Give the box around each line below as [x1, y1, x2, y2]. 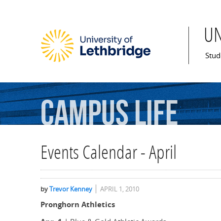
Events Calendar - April [40, 145, 177, 164]
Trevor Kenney [49, 184, 92, 194]
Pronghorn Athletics [40, 199, 115, 210]
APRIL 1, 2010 [100, 184, 139, 194]
